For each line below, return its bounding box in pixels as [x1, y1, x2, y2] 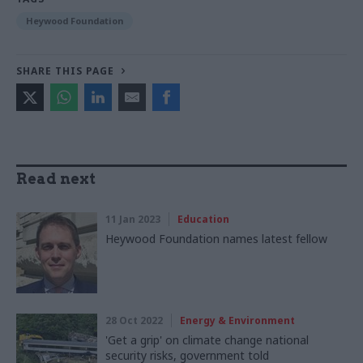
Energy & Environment [180, 313, 295, 327]
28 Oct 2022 [105, 313, 163, 327]
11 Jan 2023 [105, 211, 160, 226]
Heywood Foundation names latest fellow [105, 230, 327, 246]
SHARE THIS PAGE [16, 63, 114, 78]
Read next [16, 169, 96, 187]
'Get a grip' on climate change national [105, 331, 309, 348]
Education [177, 211, 229, 226]
